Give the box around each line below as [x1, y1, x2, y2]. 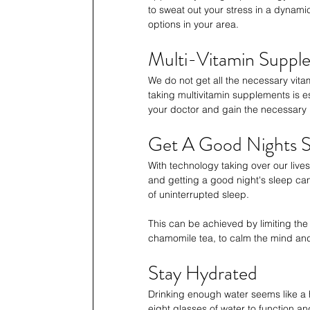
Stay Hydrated [148, 259, 257, 288]
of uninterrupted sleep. [148, 188, 252, 201]
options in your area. [148, 18, 239, 31]
